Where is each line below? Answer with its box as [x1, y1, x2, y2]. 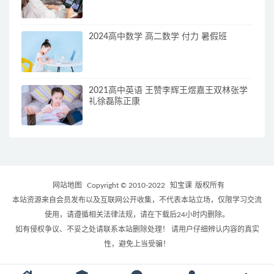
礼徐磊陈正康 [89, 97, 140, 106]
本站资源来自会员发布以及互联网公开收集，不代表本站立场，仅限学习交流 [12, 196, 262, 204]
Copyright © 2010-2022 [85, 182, 167, 190]
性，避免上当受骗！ [104, 240, 170, 248]
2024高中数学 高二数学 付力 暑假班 [89, 32, 227, 41]
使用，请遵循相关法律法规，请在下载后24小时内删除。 [45, 211, 229, 219]
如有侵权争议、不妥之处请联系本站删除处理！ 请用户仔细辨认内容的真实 [15, 226, 259, 234]
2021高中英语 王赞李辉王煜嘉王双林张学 [89, 86, 248, 95]
